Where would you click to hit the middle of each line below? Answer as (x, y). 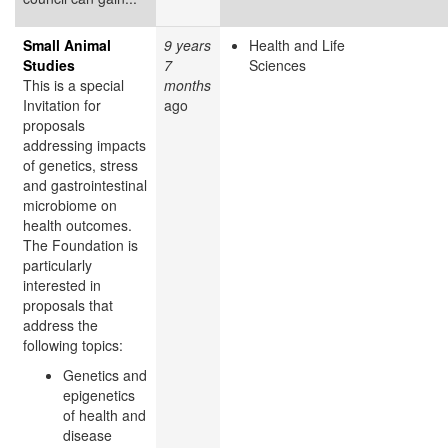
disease (87, 434)
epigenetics (99, 394)
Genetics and (105, 374)
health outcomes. (77, 224)
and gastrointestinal (85, 184)
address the (60, 324)
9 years (187, 44)
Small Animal (67, 44)
